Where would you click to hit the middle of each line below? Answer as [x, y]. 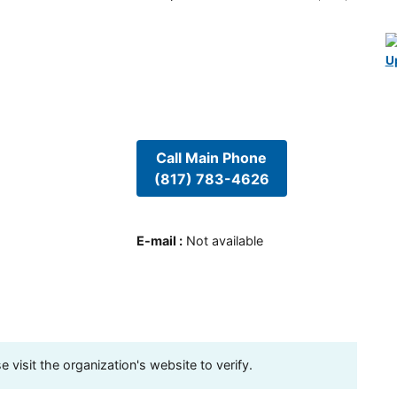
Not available [224, 240]
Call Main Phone [212, 158]
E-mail [156, 240]
